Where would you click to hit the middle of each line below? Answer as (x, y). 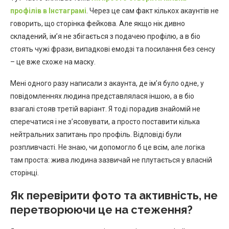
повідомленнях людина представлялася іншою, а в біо (102, 96)
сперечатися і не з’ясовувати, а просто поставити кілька (105, 121)
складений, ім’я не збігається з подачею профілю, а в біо (105, 36)
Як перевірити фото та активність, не (114, 195)
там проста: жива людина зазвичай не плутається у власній (111, 160)
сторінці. (25, 173)
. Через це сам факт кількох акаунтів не (153, 10)
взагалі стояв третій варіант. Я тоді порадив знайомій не (105, 109)
